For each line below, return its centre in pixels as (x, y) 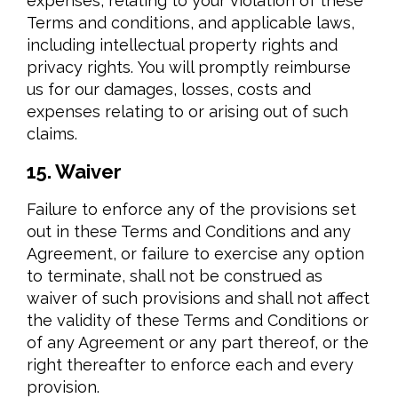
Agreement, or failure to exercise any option (195, 254)
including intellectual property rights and (182, 45)
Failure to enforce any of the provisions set (191, 209)
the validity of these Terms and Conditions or (198, 320)
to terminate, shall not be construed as (175, 276)
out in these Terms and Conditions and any (189, 231)
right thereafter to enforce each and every (190, 365)
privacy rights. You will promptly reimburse (189, 67)
